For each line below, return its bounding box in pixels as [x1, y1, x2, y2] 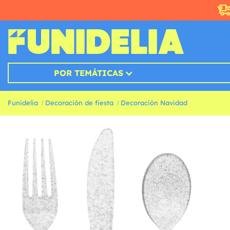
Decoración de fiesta [45, 99, 113, 107]
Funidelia [8, 99, 38, 107]
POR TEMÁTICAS [53, 68, 123, 79]
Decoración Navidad [121, 99, 187, 107]
